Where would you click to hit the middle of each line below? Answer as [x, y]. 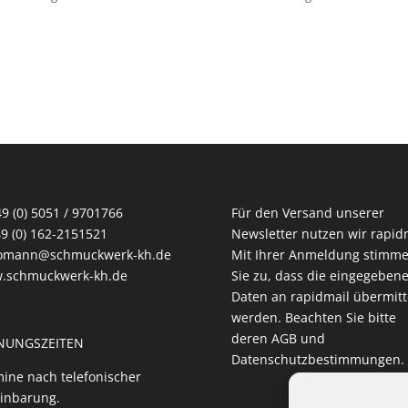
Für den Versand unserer [307, 213]
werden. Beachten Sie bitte [313, 318]
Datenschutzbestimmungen [316, 360]
